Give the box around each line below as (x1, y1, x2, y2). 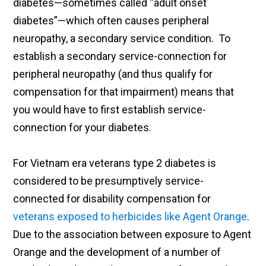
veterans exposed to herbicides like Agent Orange (13, 210, 248, 223)
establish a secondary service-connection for (13, 50, 227, 63)
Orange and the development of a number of (13, 246, 221, 259)
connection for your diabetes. (13, 121, 157, 134)
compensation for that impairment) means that (13, 85, 235, 99)
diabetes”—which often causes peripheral (13, 14, 210, 27)
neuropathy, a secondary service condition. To (13, 32, 231, 45)
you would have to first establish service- (13, 103, 207, 116)
